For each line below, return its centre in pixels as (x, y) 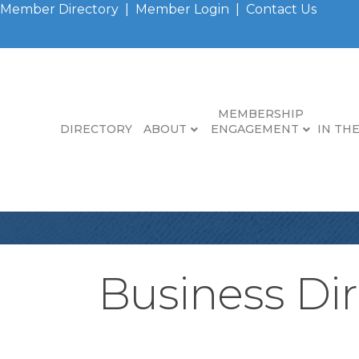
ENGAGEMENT (255, 129)
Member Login (182, 9)
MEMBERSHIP (260, 113)
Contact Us (281, 9)
